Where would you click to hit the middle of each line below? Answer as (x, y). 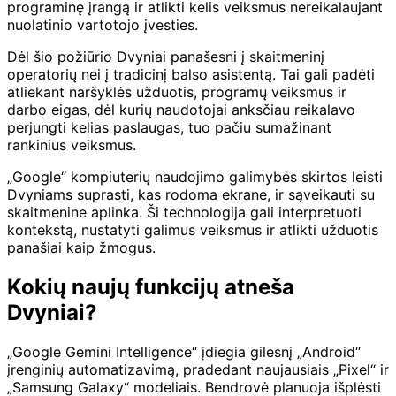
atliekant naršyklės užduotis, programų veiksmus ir (177, 92)
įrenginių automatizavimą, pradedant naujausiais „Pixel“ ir (198, 369)
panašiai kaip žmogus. (81, 247)
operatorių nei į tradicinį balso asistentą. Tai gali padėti (191, 74)
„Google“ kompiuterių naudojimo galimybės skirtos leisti (195, 177)
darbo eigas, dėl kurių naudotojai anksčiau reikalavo (181, 110)
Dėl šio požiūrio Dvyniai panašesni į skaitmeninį (166, 57)
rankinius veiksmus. (72, 145)
